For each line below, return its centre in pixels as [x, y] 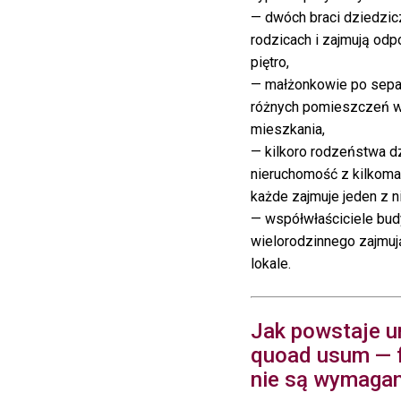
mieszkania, [288, 129]
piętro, [270, 62]
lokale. [271, 263]
